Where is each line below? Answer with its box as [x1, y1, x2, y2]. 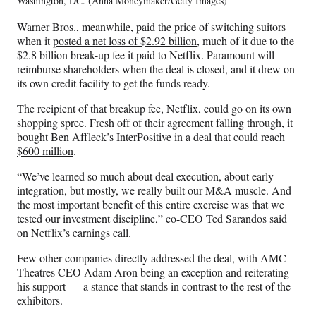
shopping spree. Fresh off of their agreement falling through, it [17, 114, 293, 130]
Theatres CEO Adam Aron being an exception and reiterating [17, 264, 289, 279]
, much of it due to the [197, 32, 294, 48]
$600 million [17, 142, 73, 158]
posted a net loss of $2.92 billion [53, 32, 197, 48]
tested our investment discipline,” [17, 210, 166, 226]
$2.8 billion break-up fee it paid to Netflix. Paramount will [17, 47, 274, 62]
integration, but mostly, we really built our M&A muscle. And [17, 182, 291, 197]
